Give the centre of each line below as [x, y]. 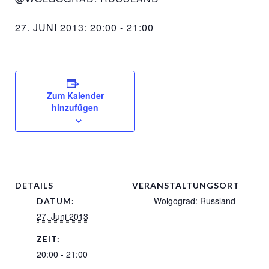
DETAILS [34, 185]
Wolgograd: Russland [195, 201]
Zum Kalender [75, 95]
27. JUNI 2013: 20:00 [66, 27]
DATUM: [56, 201]
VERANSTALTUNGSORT [186, 185]
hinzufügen [75, 107]
